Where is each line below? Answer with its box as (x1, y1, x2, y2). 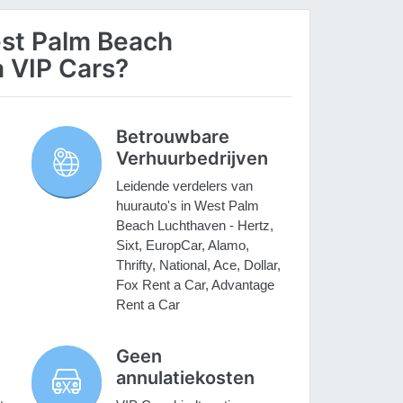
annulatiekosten (116, 367, 255, 390)
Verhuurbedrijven (116, 148, 269, 170)
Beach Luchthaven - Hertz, (116, 218, 274, 234)
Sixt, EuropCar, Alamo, (116, 237, 250, 254)
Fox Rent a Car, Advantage (116, 277, 275, 293)
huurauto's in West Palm (116, 198, 260, 214)
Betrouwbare (116, 126, 230, 148)
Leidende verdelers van (116, 178, 254, 194)
